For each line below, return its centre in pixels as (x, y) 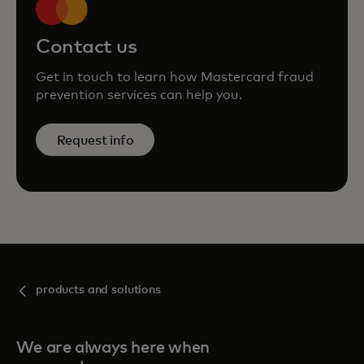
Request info (95, 140)
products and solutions (98, 290)
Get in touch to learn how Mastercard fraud (175, 77)
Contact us (87, 47)
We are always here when (113, 348)
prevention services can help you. (139, 95)
